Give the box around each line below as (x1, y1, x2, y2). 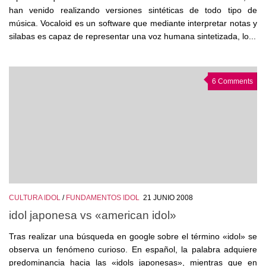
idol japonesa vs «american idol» (9, 208, 176, 221)
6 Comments (212, 77, 253, 86)
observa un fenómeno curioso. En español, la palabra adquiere (9, 244, 257, 254)
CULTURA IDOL (9, 194, 61, 202)
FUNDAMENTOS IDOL (66, 194, 140, 202)
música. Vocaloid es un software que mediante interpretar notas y (9, 18, 257, 28)
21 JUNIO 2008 (143, 194, 193, 202)
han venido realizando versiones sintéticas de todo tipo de (9, 5, 257, 15)
